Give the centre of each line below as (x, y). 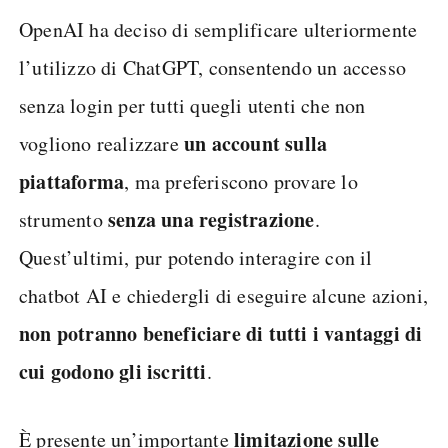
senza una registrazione (211, 219)
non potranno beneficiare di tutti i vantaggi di (221, 333)
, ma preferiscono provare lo (241, 181)
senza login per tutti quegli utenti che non (192, 105)
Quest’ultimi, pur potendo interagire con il (196, 257)
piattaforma (72, 181)
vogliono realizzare (101, 143)
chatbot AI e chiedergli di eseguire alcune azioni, (224, 295)
